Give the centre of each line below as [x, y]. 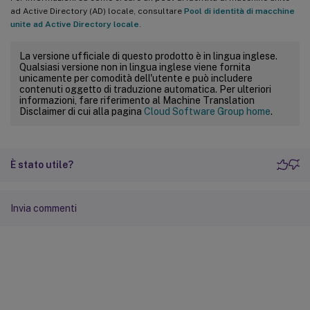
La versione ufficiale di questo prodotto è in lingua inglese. [148, 56]
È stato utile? [42, 164]
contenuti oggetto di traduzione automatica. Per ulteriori [145, 89]
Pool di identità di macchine [239, 11]
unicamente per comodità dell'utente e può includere [136, 78]
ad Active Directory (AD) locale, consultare [97, 11]
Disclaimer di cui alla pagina [82, 111]
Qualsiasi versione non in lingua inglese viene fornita [135, 67]
